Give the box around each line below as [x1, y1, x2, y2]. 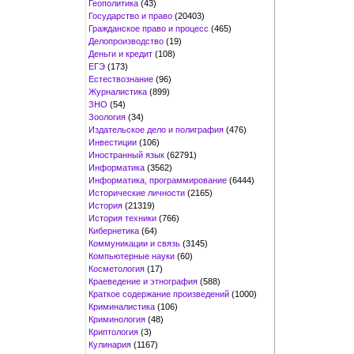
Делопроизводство [88, 36, 164, 46]
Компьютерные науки [88, 250, 175, 261]
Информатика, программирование [88, 175, 227, 185]
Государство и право [88, 10, 172, 21]
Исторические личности [88, 187, 185, 198]
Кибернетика [88, 225, 139, 235]
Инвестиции [88, 137, 137, 147]
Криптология [88, 326, 138, 337]
